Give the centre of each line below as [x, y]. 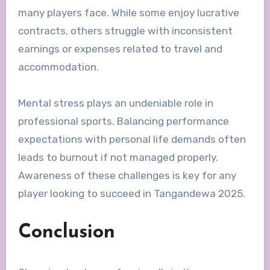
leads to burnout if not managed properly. [118, 158]
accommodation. [58, 67]
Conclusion [66, 233]
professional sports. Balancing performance [123, 121]
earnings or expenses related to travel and [120, 49]
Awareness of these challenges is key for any [127, 176]
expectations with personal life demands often [132, 140]
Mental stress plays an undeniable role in [115, 103]
